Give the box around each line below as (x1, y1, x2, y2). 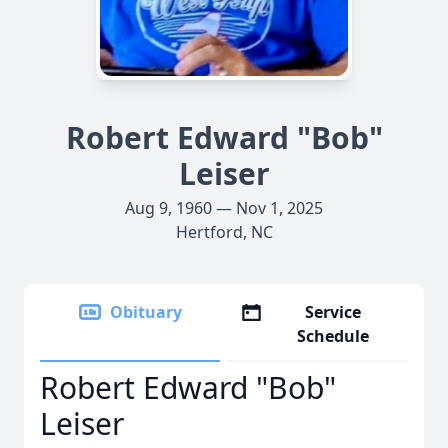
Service (305, 301, 362, 323)
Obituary (110, 301, 182, 323)
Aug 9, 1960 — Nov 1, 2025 (125, 197, 323, 219)
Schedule (297, 325, 370, 347)
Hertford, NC (175, 221, 273, 243)
